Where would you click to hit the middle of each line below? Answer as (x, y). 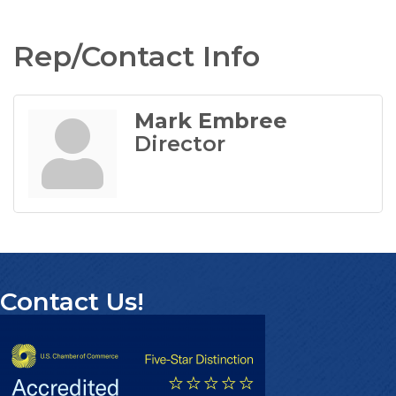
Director (180, 143)
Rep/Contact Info (137, 56)
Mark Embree (211, 120)
